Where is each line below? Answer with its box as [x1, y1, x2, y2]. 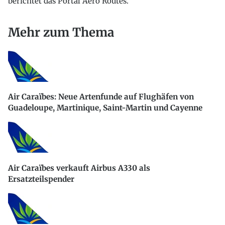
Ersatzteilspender [8, 174, 74, 184]
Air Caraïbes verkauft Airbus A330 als [8, 163, 150, 173]
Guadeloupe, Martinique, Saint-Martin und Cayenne [8, 103, 202, 113]
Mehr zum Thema [8, 25, 114, 41]
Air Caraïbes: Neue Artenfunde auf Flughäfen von [8, 92, 194, 102]
